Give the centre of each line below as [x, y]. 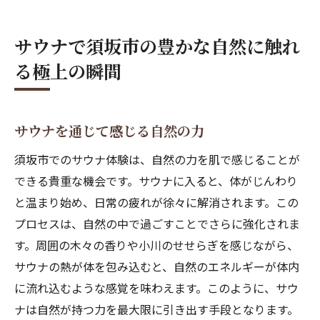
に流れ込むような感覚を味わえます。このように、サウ [156, 288]
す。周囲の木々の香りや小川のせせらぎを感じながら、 [156, 245]
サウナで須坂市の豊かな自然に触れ [157, 46]
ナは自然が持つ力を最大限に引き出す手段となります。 [156, 309]
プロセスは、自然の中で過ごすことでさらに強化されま [157, 224]
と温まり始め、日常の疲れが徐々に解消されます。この [156, 202]
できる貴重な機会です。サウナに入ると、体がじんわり [156, 181]
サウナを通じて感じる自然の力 [109, 131]
